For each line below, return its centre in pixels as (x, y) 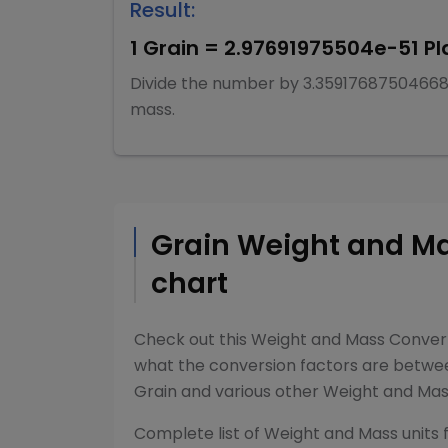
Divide (155, 83)
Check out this (192, 339)
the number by (242, 83)
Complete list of (199, 433)
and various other (248, 391)
